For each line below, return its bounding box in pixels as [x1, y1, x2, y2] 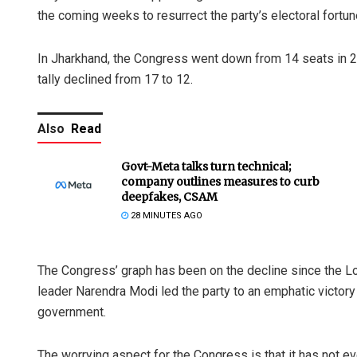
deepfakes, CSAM [121, 189, 218, 204]
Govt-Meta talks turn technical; [121, 159, 291, 174]
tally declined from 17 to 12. [37, 71, 193, 87]
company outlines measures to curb [121, 174, 320, 189]
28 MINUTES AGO [128, 210, 202, 221]
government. [37, 304, 106, 320]
